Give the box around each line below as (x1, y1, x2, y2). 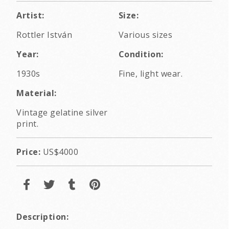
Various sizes (118, 29, 172, 41)
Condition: (118, 49, 164, 60)
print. (16, 118, 38, 130)
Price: (16, 146, 40, 158)
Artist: (16, 10, 44, 21)
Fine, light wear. (118, 68, 182, 80)
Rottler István (16, 29, 72, 41)
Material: (16, 87, 57, 99)
